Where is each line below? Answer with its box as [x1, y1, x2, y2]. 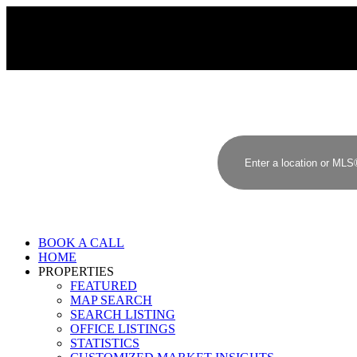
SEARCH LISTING [70, 308, 175, 321]
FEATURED [70, 279, 137, 292]
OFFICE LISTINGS [70, 322, 175, 335]
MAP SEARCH [70, 293, 152, 307]
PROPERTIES [38, 265, 114, 278]
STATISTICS [70, 336, 139, 350]
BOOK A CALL [38, 236, 124, 249]
